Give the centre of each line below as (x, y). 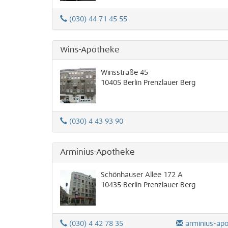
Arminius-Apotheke (97, 152)
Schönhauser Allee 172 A (142, 175)
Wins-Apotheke (90, 50)
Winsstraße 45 (124, 73)
